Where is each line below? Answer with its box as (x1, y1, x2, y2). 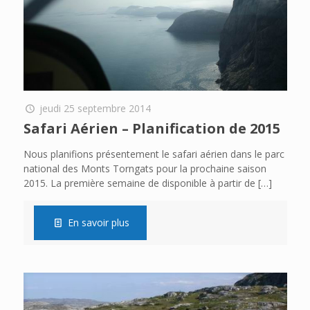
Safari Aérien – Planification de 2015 (23, 118, 280, 138)
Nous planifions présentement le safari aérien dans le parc (23, 147, 284, 161)
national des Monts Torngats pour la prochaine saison (23, 161, 266, 175)
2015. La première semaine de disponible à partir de (23, 176, 255, 190)
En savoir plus (68, 215, 130, 229)
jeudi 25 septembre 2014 (39, 101, 152, 115)
